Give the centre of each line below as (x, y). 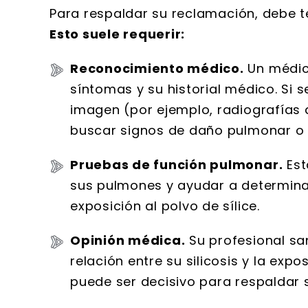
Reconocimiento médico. (157, 68)
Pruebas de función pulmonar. (177, 165)
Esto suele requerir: (118, 34)
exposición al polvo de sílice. (165, 206)
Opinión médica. (128, 240)
